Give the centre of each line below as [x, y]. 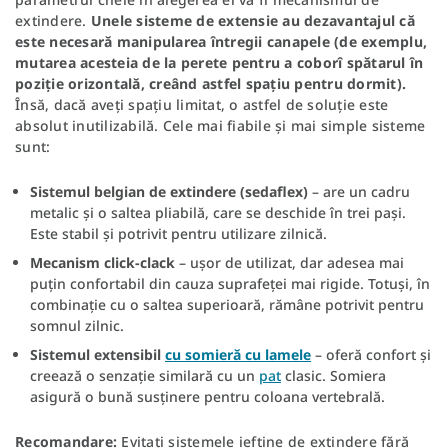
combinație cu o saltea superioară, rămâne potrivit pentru [227, 305]
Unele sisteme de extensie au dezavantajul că [252, 21]
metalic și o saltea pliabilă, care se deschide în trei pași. [218, 213]
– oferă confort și [371, 355]
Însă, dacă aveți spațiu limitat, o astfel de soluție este [202, 105]
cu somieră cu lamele [238, 355]
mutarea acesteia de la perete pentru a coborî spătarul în [219, 63]
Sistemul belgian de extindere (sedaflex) [169, 192]
